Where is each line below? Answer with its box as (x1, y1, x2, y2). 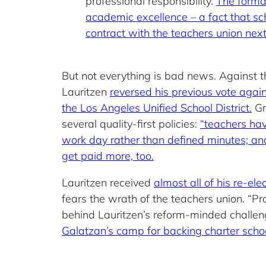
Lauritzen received (62, 176, 154, 190)
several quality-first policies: (62, 117, 200, 131)
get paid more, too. (62, 149, 154, 163)
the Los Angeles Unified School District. (62, 101, 252, 115)
